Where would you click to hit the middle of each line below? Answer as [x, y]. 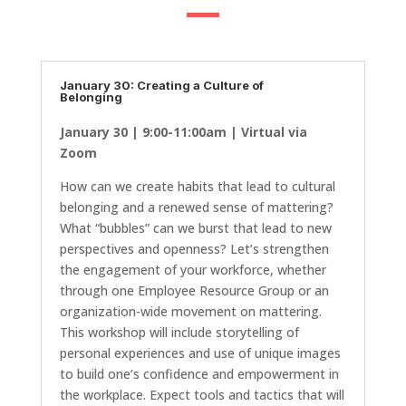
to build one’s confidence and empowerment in [199, 374]
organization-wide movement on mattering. [190, 312]
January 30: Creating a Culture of [161, 86]
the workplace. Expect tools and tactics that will [202, 395]
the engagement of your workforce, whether [193, 270]
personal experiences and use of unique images [200, 353]
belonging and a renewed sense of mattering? [196, 208]
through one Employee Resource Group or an [194, 291]
